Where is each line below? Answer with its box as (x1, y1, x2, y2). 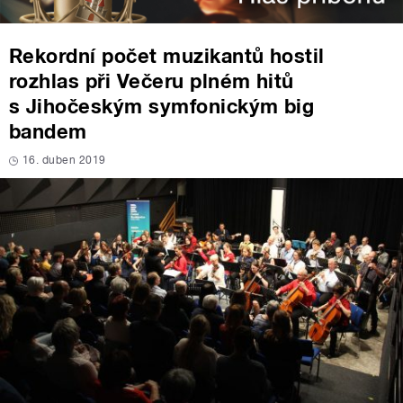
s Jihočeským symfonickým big (9, 94, 315, 119)
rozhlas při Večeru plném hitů (9, 69, 294, 94)
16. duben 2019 (22, 154, 106, 167)
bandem (9, 120, 87, 144)
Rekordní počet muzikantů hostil (9, 44, 325, 68)
